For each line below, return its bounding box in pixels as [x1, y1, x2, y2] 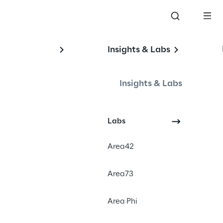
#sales [2, 173, 30, 182]
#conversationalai [2, 159, 80, 168]
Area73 [108, 170, 133, 178]
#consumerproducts [2, 186, 88, 195]
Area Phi [108, 198, 137, 206]
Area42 [108, 143, 134, 151]
